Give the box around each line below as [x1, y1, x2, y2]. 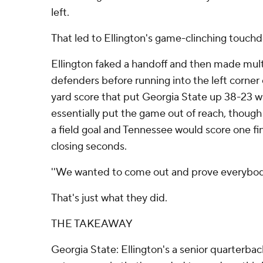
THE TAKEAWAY [51, 217, 133, 231]
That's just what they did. [51, 191, 167, 205]
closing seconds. [51, 140, 127, 153]
